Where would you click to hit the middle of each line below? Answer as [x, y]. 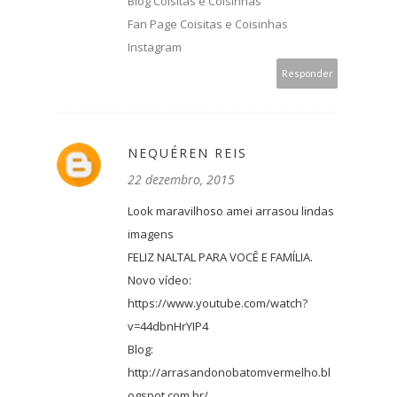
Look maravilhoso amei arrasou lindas [231, 211]
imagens [151, 234]
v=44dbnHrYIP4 [168, 327]
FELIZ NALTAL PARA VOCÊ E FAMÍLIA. [220, 257]
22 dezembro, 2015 [181, 180]
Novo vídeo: [160, 280]
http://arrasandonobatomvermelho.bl [229, 373]
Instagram [155, 47]
